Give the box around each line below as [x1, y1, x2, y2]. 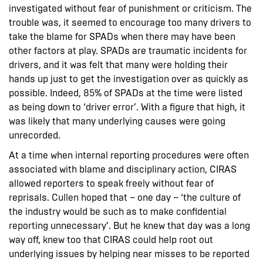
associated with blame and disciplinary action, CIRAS [9, 163, 237, 175]
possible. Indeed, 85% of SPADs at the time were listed [9, 87, 242, 99]
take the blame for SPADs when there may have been [9, 31, 235, 42]
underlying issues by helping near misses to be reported [9, 248, 249, 259]
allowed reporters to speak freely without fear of [9, 177, 214, 189]
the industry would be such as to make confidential [9, 205, 227, 217]
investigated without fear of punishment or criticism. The [9, 2, 252, 14]
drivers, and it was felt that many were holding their [9, 59, 228, 70]
